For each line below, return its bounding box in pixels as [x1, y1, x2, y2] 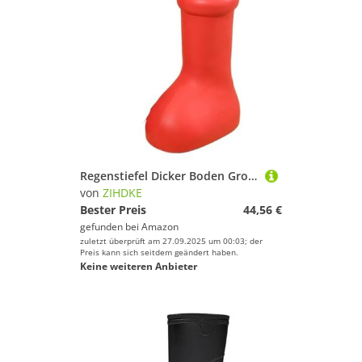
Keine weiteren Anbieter [80, 259, 197, 273]
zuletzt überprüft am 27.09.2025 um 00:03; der [80, 235, 263, 246]
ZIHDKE [103, 185, 142, 200]
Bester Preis [80, 202, 146, 217]
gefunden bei [80, 220, 141, 234]
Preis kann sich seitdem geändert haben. [80, 246, 238, 258]
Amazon [141, 220, 179, 234]
